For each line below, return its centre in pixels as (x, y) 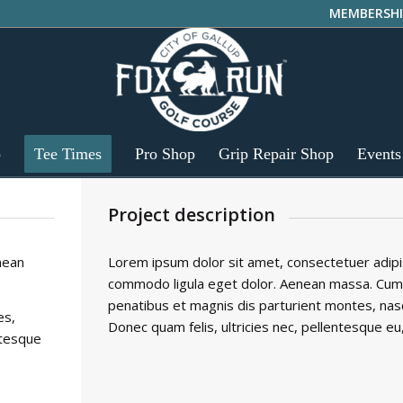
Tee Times (67, 154)
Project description (192, 215)
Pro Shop (165, 154)
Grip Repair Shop (276, 154)
